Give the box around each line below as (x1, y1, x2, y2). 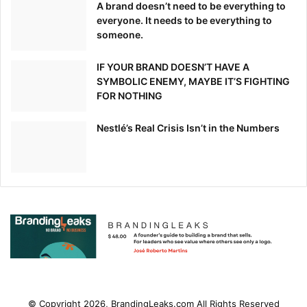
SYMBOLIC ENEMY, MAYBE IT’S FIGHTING (97, 75, 290, 88)
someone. (97, 29, 143, 41)
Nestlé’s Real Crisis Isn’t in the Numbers (97, 122, 280, 134)
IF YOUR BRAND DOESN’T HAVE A (97, 61, 249, 73)
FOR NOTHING (97, 90, 162, 102)
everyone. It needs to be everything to (97, 14, 272, 27)
